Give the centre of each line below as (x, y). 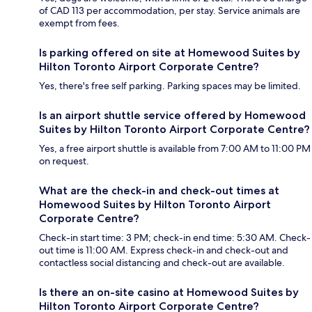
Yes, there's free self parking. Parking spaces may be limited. (170, 86)
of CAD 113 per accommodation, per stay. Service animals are (170, 11)
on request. (64, 161)
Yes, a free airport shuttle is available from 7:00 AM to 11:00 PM (175, 149)
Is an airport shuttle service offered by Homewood (172, 116)
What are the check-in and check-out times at (159, 191)
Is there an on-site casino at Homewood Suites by (169, 292)
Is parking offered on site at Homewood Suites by (170, 53)
